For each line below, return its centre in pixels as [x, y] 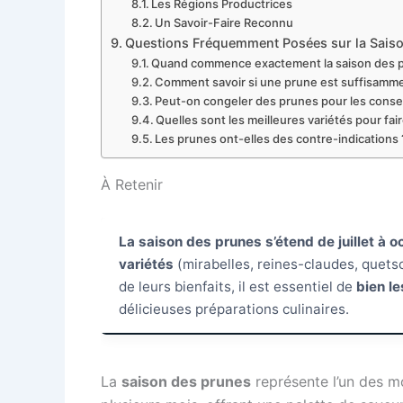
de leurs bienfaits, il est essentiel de [237, 287]
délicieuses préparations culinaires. [234, 309]
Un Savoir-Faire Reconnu [224, 22]
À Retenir [132, 184]
